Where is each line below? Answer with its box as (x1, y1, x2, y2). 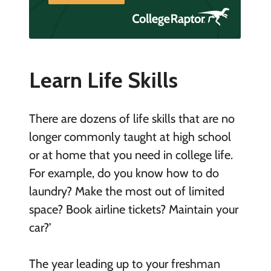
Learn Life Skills (28, 66, 178, 93)
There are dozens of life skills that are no (28, 111, 235, 126)
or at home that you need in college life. (28, 147, 233, 162)
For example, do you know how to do (28, 165, 219, 180)
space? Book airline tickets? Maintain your (28, 201, 238, 217)
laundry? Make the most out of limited (28, 183, 224, 198)
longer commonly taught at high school (28, 129, 231, 144)
